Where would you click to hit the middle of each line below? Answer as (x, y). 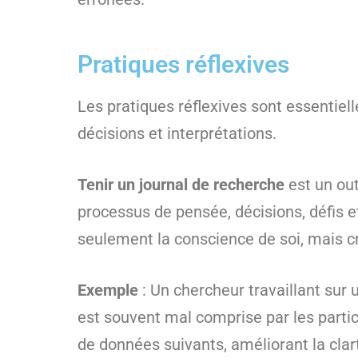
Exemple (108, 290)
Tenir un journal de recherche (181, 185)
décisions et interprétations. (177, 133)
